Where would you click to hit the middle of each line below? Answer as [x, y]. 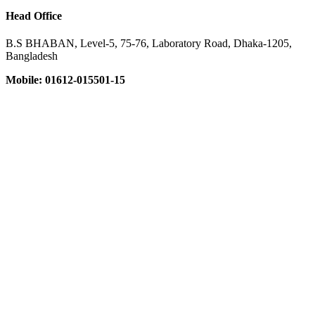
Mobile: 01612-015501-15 [65, 80]
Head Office [34, 15]
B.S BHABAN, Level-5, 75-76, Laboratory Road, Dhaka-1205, [149, 44]
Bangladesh [32, 56]
